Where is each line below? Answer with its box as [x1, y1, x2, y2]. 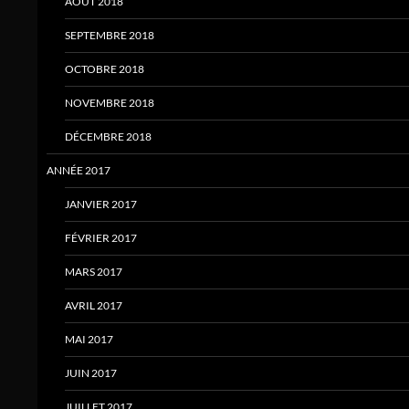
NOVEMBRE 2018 [65, 96, 154, 110]
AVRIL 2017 [65, 299, 122, 313]
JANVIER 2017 [65, 197, 137, 212]
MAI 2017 [65, 332, 113, 347]
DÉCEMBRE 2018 [65, 130, 152, 144]
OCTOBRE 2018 [65, 62, 144, 77]
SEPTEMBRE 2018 [65, 28, 154, 43]
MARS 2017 [65, 265, 122, 279]
